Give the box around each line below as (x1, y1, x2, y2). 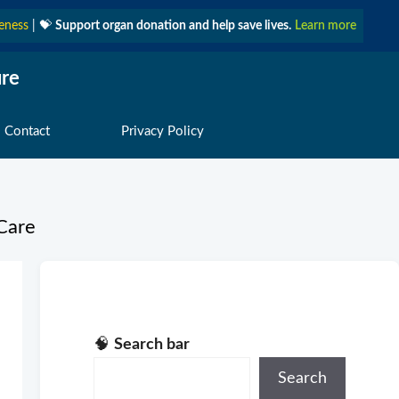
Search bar (113, 337, 190, 353)
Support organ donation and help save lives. (55, 20, 291, 32)
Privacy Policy (120, 125, 204, 138)
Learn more (295, 20, 356, 32)
